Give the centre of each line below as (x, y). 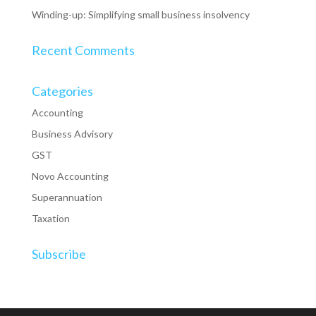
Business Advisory (72, 134)
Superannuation (67, 197)
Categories (62, 91)
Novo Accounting (70, 176)
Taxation (50, 218)
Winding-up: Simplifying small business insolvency (140, 14)
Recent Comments (83, 50)
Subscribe (59, 254)
